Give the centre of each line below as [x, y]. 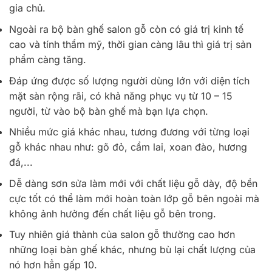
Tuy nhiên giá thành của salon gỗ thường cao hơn [122, 235]
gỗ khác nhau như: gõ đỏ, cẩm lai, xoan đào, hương [128, 147]
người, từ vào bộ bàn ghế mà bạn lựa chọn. [109, 111]
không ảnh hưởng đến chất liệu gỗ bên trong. [113, 213]
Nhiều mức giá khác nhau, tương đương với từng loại [129, 132]
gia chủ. [27, 8]
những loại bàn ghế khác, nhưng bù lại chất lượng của [132, 250]
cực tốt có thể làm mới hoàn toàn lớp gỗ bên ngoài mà [134, 198]
